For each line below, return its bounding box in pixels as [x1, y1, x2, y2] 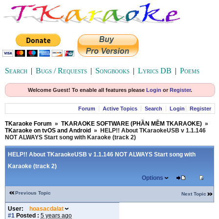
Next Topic [181, 191, 206, 197]
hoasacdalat [29, 205, 64, 212]
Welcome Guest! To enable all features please [28, 87, 146, 93]
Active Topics [103, 106, 137, 111]
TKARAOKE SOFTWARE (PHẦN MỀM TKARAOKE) [61, 120, 202, 127]
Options [142, 175, 163, 181]
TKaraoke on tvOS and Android [5, 127, 91, 134]
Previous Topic [15, 190, 51, 196]
